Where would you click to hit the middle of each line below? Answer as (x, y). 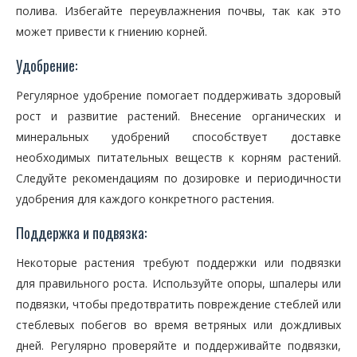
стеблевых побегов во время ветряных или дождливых (178, 325)
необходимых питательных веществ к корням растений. (178, 157)
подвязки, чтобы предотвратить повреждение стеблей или (178, 304)
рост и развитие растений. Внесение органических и (178, 116)
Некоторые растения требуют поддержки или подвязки (178, 263)
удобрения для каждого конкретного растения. (145, 199)
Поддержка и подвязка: (81, 233)
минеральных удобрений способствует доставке (178, 137)
